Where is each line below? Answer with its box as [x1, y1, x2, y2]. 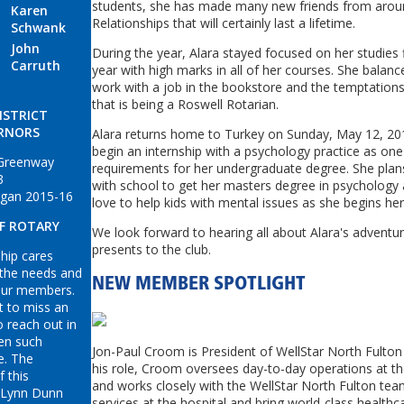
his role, [92, 359, 142, 377]
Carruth [11, 56, 60, 74]
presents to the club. [92, 240, 211, 258]
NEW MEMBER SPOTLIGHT [92, 275, 306, 295]
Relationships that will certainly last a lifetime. [92, 14, 355, 32]
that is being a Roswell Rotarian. [92, 95, 279, 113]
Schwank [11, 18, 66, 36]
